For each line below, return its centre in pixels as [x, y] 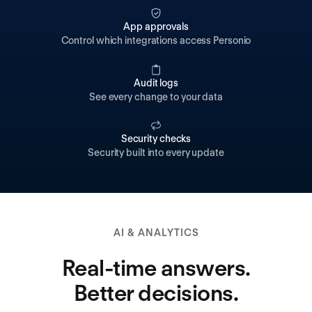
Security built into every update [156, 153]
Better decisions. [156, 293]
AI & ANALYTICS [156, 233]
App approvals [156, 27]
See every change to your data [156, 96]
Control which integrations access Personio [156, 41]
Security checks [156, 139]
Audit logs [156, 83]
